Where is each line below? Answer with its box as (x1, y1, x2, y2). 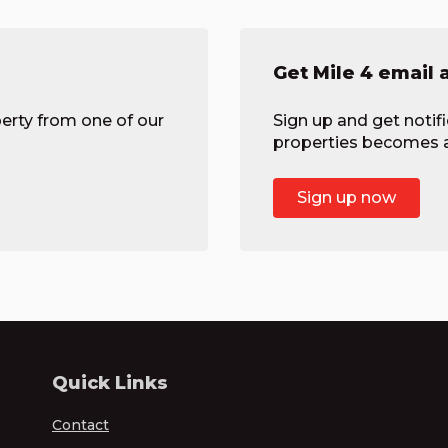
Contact (51, 416, 109, 434)
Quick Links (51, 372, 168, 394)
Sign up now (297, 188, 396, 207)
